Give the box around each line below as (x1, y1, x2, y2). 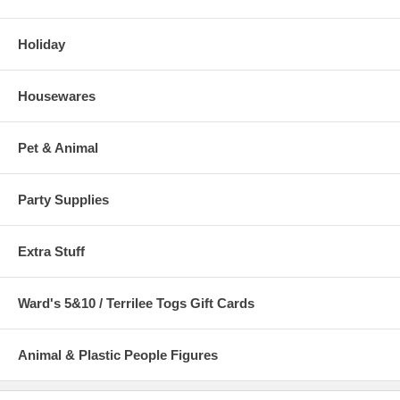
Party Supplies (18, 192, 109, 208)
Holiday (18, 37, 65, 53)
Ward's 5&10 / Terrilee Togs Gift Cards (18, 296, 254, 312)
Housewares (18, 88, 96, 104)
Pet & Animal (18, 140, 98, 156)
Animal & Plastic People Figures (18, 347, 218, 363)
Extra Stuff (18, 244, 85, 260)
